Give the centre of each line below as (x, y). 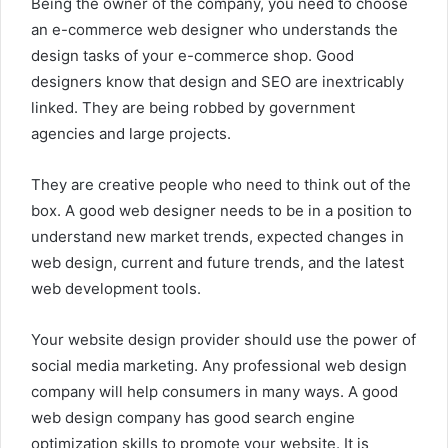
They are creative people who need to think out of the (221, 185)
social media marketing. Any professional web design (219, 366)
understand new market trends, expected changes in (217, 237)
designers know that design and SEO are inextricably (217, 82)
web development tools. (116, 289)
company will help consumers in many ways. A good (214, 392)
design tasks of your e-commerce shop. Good (192, 56)
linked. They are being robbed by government (193, 108)
